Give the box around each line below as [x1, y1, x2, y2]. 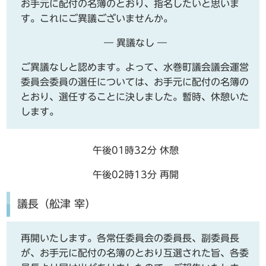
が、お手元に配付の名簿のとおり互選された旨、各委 [21, 248, 249, 258]
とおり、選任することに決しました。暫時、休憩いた [21, 91, 249, 102]
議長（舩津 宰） [17, 198, 96, 209]
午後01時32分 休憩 [92, 145, 179, 155]
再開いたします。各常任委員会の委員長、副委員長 [21, 233, 240, 243]
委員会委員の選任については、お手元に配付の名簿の [21, 77, 249, 87]
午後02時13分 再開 [92, 169, 179, 179]
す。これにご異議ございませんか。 [21, 13, 173, 23]
